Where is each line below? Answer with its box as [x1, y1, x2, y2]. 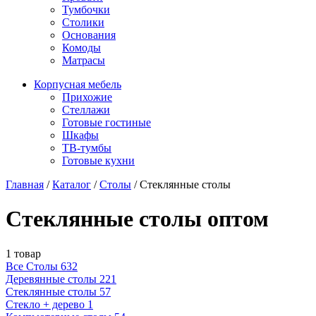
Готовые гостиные [62, 116, 151, 128]
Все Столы [6, 260, 58, 272]
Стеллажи [62, 103, 110, 116]
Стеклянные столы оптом [6, 206, 269, 232]
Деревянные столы [6, 272, 97, 285]
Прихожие [62, 90, 112, 103]
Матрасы [62, 54, 105, 66]
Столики [62, 16, 104, 28]
